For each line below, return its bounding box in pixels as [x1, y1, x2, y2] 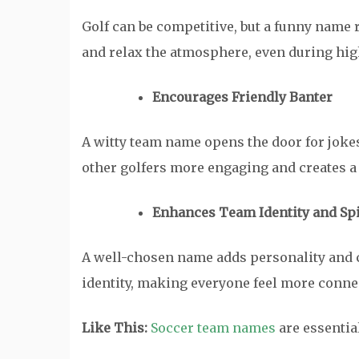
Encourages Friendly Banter [152, 88, 333, 105]
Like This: [82, 319, 151, 336]
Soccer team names [151, 319, 276, 336]
